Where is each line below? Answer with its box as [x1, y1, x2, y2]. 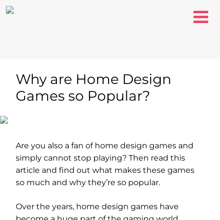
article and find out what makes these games [16, 165, 194, 175]
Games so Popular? [16, 87, 150, 104]
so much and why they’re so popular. [16, 178, 160, 187]
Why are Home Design [16, 71, 171, 87]
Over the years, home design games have [16, 202, 179, 211]
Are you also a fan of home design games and [16, 141, 193, 150]
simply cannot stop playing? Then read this [16, 153, 185, 163]
